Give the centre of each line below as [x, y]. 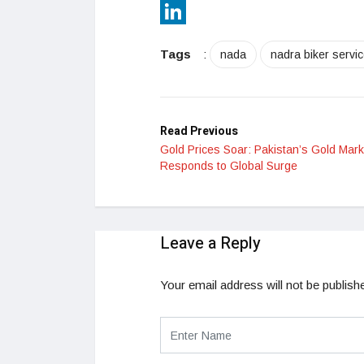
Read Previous [199, 132]
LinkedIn [183, 37]
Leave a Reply [210, 244]
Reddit [177, 11]
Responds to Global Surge [229, 166]
